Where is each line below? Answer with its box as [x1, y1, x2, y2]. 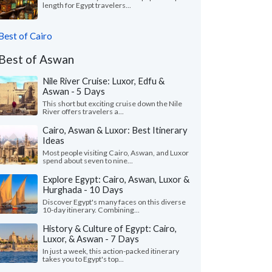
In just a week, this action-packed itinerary [42, 246, 179, 256]
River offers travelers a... [42, 107, 124, 116]
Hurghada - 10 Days [42, 184, 123, 195]
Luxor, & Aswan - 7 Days [42, 233, 139, 244]
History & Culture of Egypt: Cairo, [42, 223, 177, 234]
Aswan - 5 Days [42, 86, 105, 97]
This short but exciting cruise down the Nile [42, 99, 182, 108]
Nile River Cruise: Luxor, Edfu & [42, 75, 165, 86]
